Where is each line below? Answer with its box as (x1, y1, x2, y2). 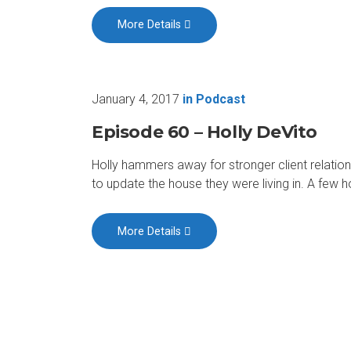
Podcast (196, 91, 245, 107)
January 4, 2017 (92, 91, 179, 107)
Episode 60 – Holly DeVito (92, 121, 317, 143)
